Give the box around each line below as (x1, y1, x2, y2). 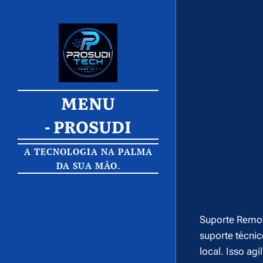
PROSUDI (53, 114, 131, 139)
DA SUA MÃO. (56, 160, 120, 172)
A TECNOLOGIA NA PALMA (23, 146, 153, 158)
